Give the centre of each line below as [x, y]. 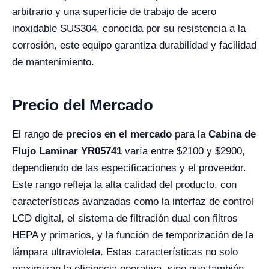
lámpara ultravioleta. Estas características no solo [125, 252]
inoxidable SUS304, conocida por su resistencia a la [129, 29]
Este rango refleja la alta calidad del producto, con [124, 185]
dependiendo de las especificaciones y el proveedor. [129, 168]
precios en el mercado [119, 134]
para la [190, 134]
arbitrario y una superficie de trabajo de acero [114, 12]
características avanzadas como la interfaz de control [133, 201]
